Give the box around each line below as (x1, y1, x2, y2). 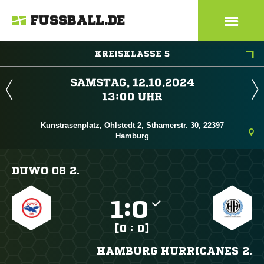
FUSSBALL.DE (30, 14, 126, 27)
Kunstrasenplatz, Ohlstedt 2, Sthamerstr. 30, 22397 (40, 121, 224, 130)
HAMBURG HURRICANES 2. (96, 245, 252, 256)
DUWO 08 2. (12, 165, 80, 176)
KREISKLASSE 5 (94, 49, 170, 58)
